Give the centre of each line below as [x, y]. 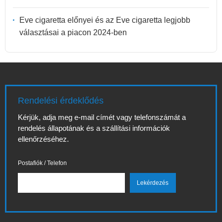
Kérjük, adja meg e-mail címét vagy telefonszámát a [102, 117]
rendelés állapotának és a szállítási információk [94, 128]
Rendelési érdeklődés [61, 101]
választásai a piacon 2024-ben [73, 33]
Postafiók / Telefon [42, 163]
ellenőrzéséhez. [43, 139]
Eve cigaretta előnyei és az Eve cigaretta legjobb [105, 20]
